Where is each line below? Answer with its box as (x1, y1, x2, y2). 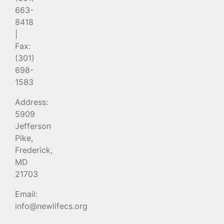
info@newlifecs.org (15, 200, 87, 211)
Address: (15, 96, 48, 107)
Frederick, (15, 144, 52, 155)
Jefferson (15, 120, 51, 131)
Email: (15, 188, 37, 199)
